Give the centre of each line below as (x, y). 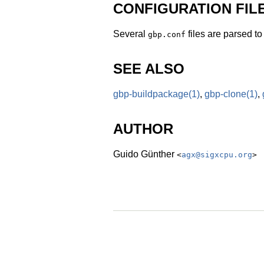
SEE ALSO (149, 69)
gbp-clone (225, 94)
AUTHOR (143, 128)
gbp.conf (167, 35)
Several (131, 34)
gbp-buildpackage (151, 94)
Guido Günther (145, 154)
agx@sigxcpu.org (217, 154)
